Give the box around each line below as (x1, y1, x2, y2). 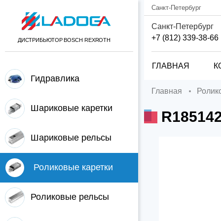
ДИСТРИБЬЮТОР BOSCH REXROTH (17, 37, 111, 43)
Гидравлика (31, 73, 79, 83)
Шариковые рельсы (31, 132, 111, 143)
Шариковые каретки (31, 103, 112, 113)
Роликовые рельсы (31, 191, 109, 202)
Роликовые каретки (34, 162, 113, 172)
